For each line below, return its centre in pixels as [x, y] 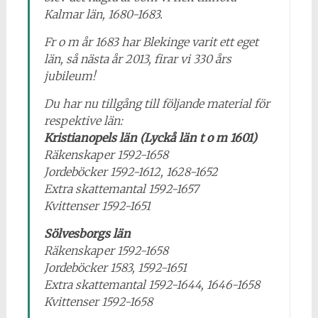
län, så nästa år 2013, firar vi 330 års [137, 59]
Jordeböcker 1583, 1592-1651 [115, 268]
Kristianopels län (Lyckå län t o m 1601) [150, 138]
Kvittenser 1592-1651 [97, 206]
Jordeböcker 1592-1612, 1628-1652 [131, 172]
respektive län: [83, 121]
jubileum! [70, 76]
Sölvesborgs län [87, 234]
